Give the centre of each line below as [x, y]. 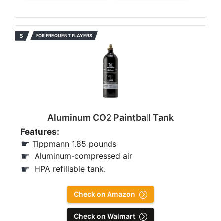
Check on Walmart [105, 216]
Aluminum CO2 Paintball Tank [110, 117]
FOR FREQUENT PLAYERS [64, 35]
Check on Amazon [105, 194]
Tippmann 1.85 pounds [74, 143]
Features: [40, 131]
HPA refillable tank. [69, 168]
